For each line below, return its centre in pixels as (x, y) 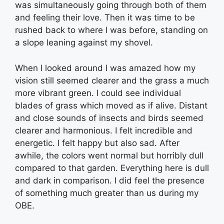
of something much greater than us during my (107, 193)
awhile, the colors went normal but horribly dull (109, 155)
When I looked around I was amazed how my (105, 68)
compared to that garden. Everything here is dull (112, 168)
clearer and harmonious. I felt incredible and (104, 130)
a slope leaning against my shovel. (84, 43)
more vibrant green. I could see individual (98, 93)
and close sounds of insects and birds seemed (109, 118)
